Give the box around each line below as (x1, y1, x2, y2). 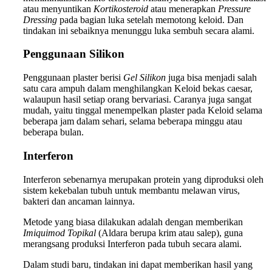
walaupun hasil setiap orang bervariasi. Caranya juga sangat (23, 94, 251, 105)
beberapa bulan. (23, 127, 84, 138)
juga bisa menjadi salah (168, 72, 257, 83)
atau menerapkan (148, 3, 218, 14)
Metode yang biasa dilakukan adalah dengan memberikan (23, 216, 243, 227)
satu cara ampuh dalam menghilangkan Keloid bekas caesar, (23, 83, 253, 94)
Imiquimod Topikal (23, 227, 96, 238)
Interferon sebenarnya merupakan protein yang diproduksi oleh (23, 174, 263, 185)
